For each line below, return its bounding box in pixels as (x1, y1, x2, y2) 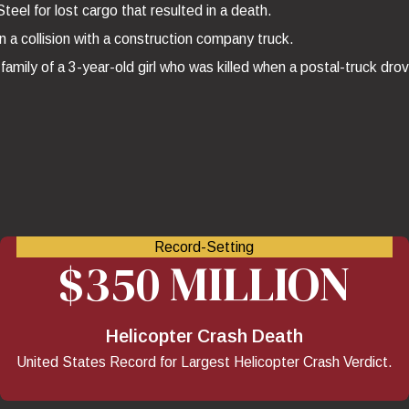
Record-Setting (154, 238, 255, 255)
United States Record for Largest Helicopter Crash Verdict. (16, 354, 393, 371)
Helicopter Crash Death (105, 326, 303, 347)
